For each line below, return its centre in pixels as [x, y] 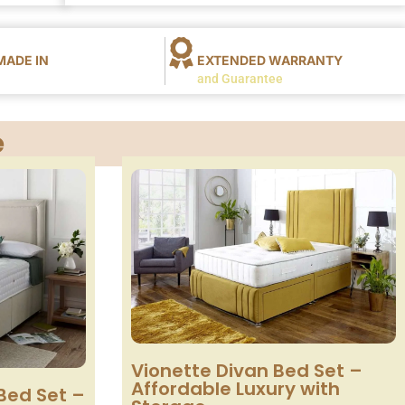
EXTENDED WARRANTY [270, 60]
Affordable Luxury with [235, 388]
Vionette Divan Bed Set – [246, 370]
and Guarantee [240, 78]
